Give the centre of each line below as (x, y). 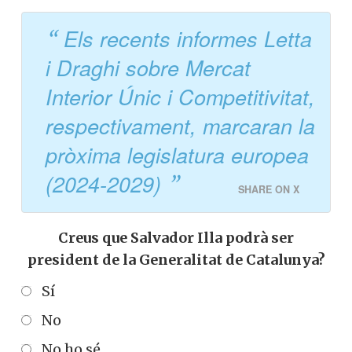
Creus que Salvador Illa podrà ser (176, 238)
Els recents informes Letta (188, 39)
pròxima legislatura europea (177, 155)
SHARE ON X (269, 190)
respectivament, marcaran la (180, 126)
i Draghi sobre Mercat (148, 68)
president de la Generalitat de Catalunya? (176, 260)
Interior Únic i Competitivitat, (180, 97)
